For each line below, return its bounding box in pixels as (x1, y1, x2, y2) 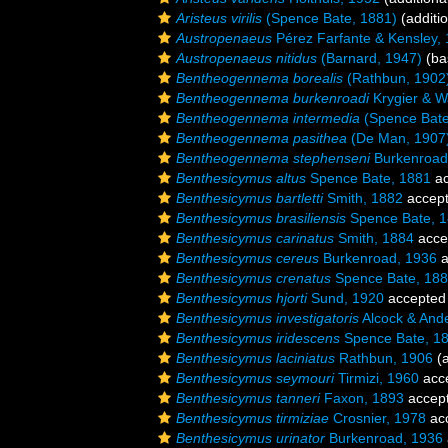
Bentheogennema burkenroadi (176, 90, 369, 106)
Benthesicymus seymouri (176, 370, 334, 386)
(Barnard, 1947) (317, 50, 422, 66)
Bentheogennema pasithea (176, 130, 347, 146)
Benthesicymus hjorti (176, 290, 307, 306)
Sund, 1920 (307, 290, 384, 306)
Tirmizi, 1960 (334, 370, 419, 386)
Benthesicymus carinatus (176, 230, 334, 246)
